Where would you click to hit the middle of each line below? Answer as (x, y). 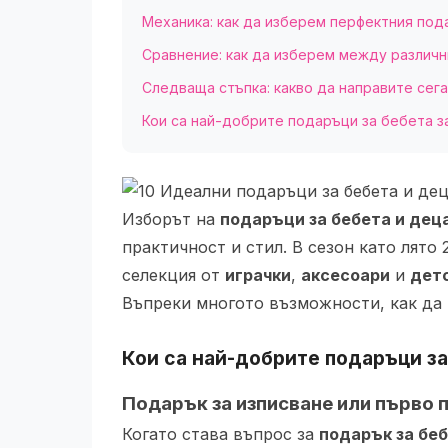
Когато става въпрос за (220, 434)
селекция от (173, 275)
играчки (258, 275)
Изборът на (171, 219)
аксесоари (345, 275)
